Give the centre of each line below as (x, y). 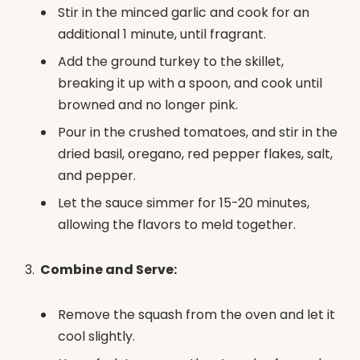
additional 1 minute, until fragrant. (162, 35)
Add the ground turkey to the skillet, (171, 62)
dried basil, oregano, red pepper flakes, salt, (195, 154)
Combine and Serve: (108, 270)
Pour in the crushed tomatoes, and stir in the (198, 133)
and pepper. (97, 176)
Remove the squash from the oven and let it (196, 314)
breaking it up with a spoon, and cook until (190, 84)
